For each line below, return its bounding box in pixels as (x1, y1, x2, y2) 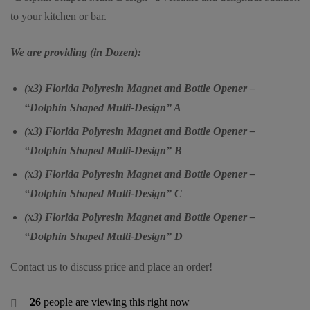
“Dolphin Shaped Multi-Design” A (24, 101, 181, 113)
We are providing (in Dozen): (10, 46, 141, 58)
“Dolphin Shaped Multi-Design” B (24, 144, 182, 156)
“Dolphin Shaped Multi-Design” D (24, 230, 183, 242)
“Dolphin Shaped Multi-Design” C (24, 187, 182, 199)
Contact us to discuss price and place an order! (10, 260, 212, 273)
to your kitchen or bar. (10, 10, 107, 22)
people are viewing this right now (41, 295, 190, 308)
